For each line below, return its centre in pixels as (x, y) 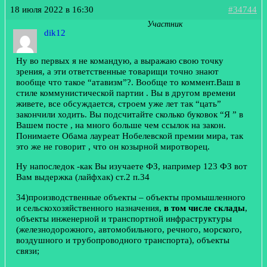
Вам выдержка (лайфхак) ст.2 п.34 (83, 177)
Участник (165, 24)
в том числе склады (204, 207)
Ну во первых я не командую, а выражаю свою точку (120, 60)
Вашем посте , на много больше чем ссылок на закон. (121, 125)
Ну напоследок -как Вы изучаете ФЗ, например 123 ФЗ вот (132, 166)
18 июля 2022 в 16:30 (52, 9)
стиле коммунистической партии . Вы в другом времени (126, 92)
